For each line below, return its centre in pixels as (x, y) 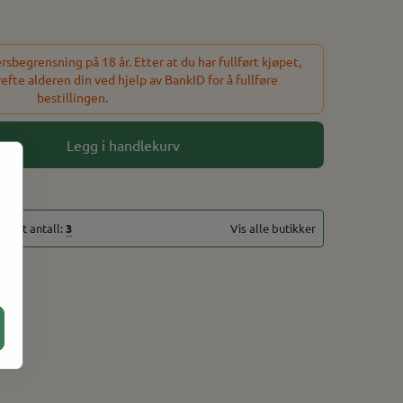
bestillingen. (72, 97)
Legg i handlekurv (123, 144)
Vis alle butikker (273, 228)
